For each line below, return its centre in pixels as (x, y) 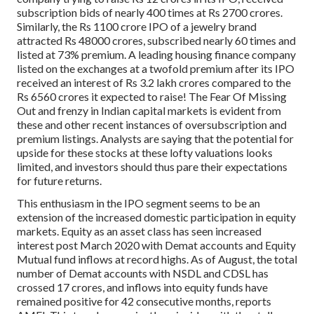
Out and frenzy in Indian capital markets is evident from (149, 110)
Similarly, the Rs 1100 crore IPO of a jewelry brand (137, 26)
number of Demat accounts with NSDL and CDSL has (143, 273)
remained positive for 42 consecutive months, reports (144, 301)
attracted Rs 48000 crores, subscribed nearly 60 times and (156, 40)
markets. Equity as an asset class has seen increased (139, 231)
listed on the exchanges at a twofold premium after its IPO (156, 68)
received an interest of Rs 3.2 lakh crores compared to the (154, 82)
